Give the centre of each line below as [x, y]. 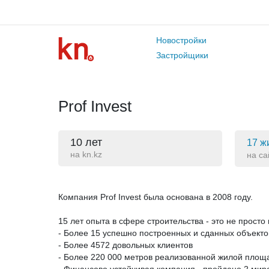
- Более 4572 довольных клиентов [125, 245]
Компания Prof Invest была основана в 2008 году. [155, 197]
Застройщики [182, 55]
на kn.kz [86, 154]
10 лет [86, 142]
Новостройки [181, 40]
